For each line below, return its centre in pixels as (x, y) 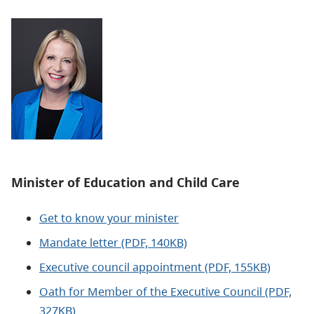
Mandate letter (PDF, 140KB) (113, 243)
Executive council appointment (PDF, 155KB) (155, 267)
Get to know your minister (109, 218)
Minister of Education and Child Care (125, 183)
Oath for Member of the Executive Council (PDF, (165, 292)
